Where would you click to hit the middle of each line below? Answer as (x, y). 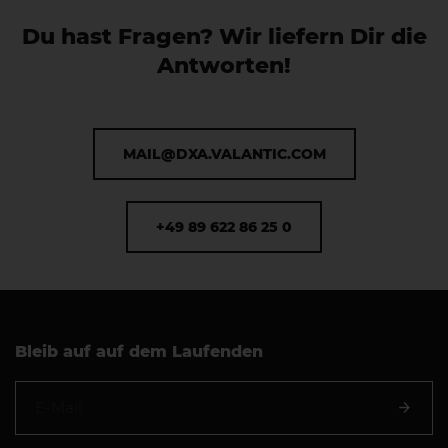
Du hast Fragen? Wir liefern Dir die (224, 37)
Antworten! (224, 66)
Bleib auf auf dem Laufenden (139, 352)
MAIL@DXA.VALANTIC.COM (224, 154)
